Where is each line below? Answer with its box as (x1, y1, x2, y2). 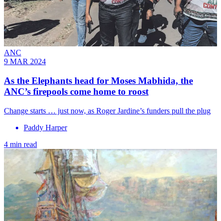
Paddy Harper (24, 123, 67, 132)
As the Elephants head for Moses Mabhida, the (4, 75, 193, 86)
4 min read (4, 140, 37, 148)
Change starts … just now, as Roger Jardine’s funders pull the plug (4, 106, 211, 115)
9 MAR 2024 (4, 57, 46, 66)
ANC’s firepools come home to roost (4, 86, 148, 97)
